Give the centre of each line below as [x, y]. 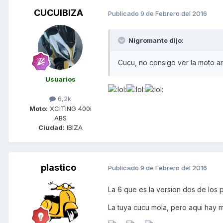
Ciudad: [51, 127]
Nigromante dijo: [155, 41]
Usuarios [60, 79]
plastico [58, 167]
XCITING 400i [69, 108]
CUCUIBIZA [58, 13]
